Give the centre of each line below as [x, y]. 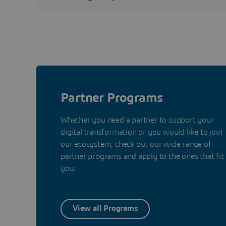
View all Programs [105, 209]
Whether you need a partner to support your [137, 120]
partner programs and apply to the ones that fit [142, 156]
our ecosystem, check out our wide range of [136, 144]
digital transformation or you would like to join [142, 132]
